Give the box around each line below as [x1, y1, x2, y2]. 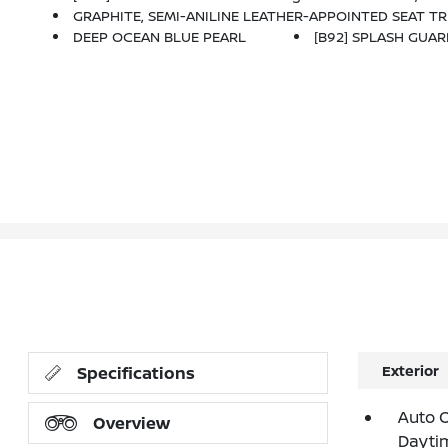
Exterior [381, 361, 439, 381]
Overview [93, 412, 171, 435]
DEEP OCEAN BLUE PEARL [73, 27, 247, 47]
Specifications [77, 362, 196, 385]
